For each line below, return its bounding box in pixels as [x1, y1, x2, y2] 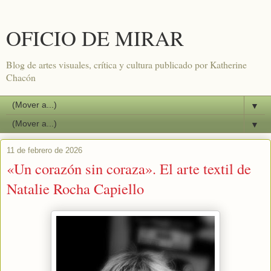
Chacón [6, 71, 36, 83]
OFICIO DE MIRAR [6, 24, 184, 52]
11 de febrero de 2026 [7, 146, 82, 155]
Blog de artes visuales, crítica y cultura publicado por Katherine [6, 58, 247, 71]
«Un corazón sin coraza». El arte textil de [7, 158, 251, 178]
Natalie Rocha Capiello [7, 178, 144, 198]
